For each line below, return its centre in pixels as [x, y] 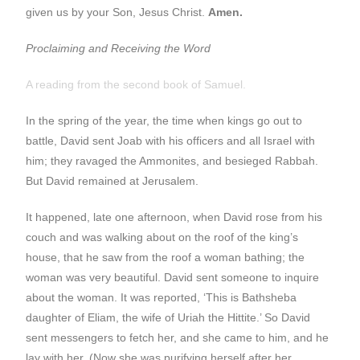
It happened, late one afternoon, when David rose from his [174, 217]
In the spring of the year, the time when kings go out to [164, 121]
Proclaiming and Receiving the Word [119, 48]
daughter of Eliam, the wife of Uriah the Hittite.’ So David [168, 317]
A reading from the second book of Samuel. [136, 84]
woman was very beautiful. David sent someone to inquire [173, 277]
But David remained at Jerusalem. [112, 181]
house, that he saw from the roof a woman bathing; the [166, 257]
